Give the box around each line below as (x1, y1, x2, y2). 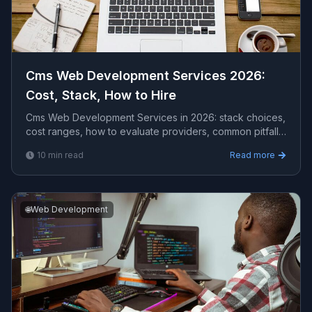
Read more (230, 150, 275, 160)
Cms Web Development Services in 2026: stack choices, (26, 111, 286, 123)
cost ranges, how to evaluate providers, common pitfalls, (26, 125, 286, 137)
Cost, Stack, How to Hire (26, 88, 176, 102)
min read (46, 150, 84, 160)
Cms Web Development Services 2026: (26, 68, 265, 83)
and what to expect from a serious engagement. (26, 139, 247, 151)
